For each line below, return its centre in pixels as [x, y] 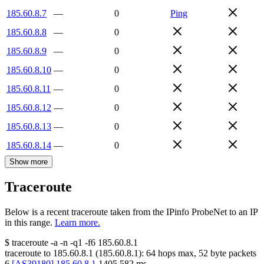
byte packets [232, 253]
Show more [29, 161]
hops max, [177, 253]
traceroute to [28, 253]
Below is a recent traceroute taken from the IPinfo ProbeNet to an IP [131, 212]
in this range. [29, 223]
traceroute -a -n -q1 [47, 243]
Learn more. [77, 223]
